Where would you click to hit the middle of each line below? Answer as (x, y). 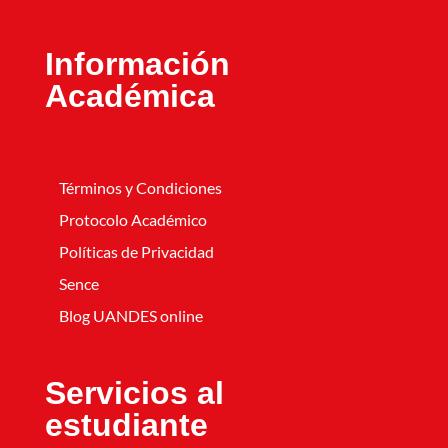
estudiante (126, 424)
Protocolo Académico (132, 219)
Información (137, 63)
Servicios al (134, 392)
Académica (129, 95)
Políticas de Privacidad (136, 251)
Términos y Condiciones (140, 187)
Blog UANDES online (130, 315)
